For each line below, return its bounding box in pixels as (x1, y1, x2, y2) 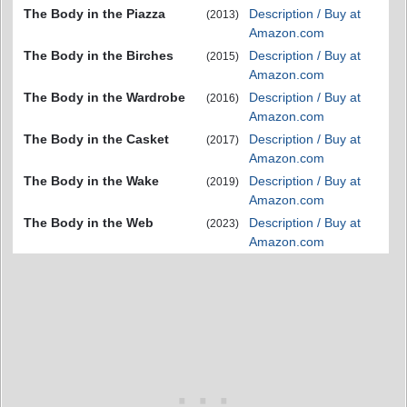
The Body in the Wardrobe (24, 90, 185, 104)
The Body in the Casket (24, 132, 169, 146)
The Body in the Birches (24, 48, 174, 63)
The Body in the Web (24, 215, 154, 230)
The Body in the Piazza (24, 6, 165, 21)
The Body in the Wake (24, 174, 159, 188)
